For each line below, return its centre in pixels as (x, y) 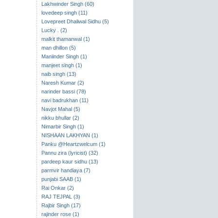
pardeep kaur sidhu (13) (70, 162)
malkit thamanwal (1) (65, 39)
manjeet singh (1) (62, 65)
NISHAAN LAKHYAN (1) (70, 135)
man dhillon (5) (58, 48)
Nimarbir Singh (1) (63, 127)
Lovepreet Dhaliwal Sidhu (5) (75, 21)
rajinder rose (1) (60, 214)
